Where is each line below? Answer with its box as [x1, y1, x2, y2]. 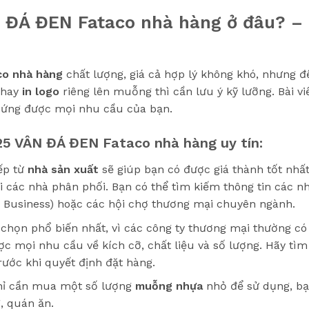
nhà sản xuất [27, 163, 99, 177]
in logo [22, 85, 59, 99]
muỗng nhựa [134, 279, 203, 293]
